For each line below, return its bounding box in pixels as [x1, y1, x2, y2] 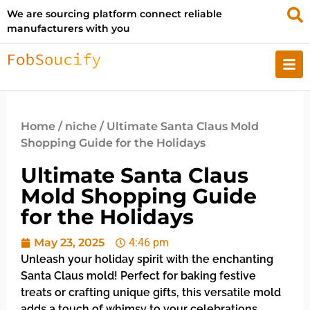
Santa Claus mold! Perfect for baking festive [21, 269, 256, 282]
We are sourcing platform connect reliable [7, 8, 222, 20]
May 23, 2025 [34, 236, 104, 249]
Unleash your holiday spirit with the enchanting [21, 253, 273, 266]
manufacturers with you [7, 22, 130, 35]
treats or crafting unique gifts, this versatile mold [21, 286, 281, 299]
